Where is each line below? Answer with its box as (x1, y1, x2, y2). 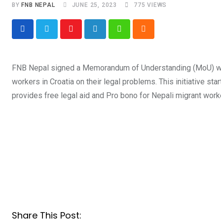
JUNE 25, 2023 (72, 1, 117, 8)
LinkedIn (94, 30, 124, 40)
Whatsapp (118, 30, 153, 40)
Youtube (70, 30, 98, 40)
